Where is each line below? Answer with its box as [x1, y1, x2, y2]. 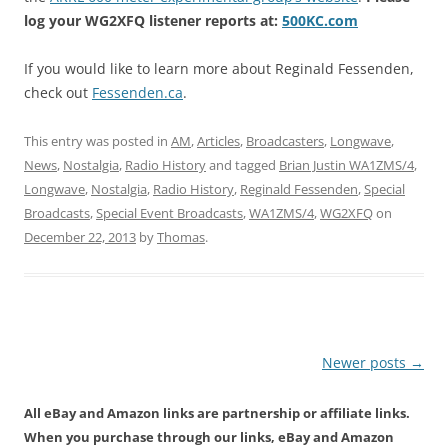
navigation [24, 381, 97, 401]
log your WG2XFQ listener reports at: [24, 11, 282, 31]
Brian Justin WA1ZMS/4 [279, 156, 414, 175]
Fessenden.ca [92, 83, 183, 103]
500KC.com [282, 11, 358, 31]
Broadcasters [246, 132, 324, 151]
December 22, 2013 [24, 228, 136, 247]
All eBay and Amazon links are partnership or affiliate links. [24, 404, 410, 423]
